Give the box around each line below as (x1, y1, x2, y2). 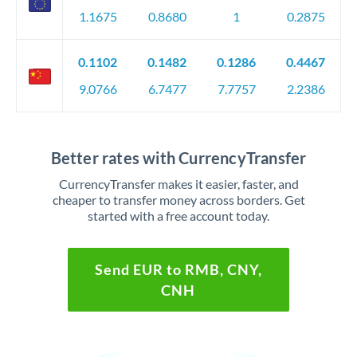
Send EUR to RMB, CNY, (94, 261, 262, 278)
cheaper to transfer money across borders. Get (52, 192, 305, 207)
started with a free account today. (88, 208, 269, 223)
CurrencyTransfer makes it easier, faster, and (58, 176, 299, 191)
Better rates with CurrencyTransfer (50, 148, 307, 167)
